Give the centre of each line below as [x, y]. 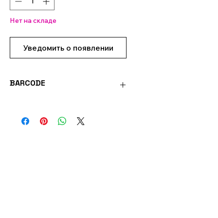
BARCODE [27, 83]
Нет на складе [33, 20]
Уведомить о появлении [68, 48]
